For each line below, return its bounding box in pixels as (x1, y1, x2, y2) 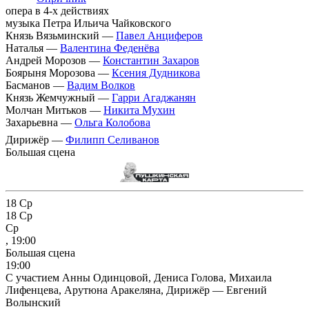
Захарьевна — (6, 117, 74, 129)
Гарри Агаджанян (112, 92, 196, 104)
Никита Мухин (103, 104, 175, 117)
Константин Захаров (103, 54, 199, 67)
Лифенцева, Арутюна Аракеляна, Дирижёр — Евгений (6, 283, 267, 296)
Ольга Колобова (74, 117, 150, 129)
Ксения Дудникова (112, 67, 200, 79)
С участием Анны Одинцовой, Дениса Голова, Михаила (6, 271, 272, 283)
